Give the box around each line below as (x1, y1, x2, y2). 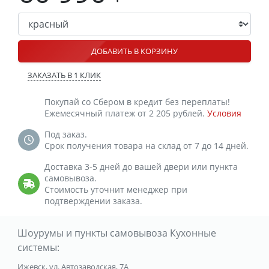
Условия (207, 107, 241, 119)
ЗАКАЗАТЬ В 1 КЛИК (28, 69, 101, 80)
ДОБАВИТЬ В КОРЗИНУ (91, 45, 178, 56)
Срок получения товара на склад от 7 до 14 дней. (44, 139, 249, 151)
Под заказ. (44, 128, 87, 140)
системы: (17, 240, 59, 254)
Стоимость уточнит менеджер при (44, 183, 187, 195)
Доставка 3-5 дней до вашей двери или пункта (44, 160, 238, 172)
